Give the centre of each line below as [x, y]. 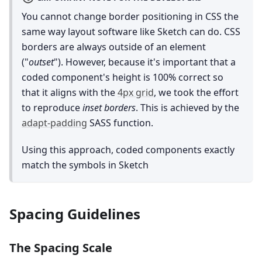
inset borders [109, 107]
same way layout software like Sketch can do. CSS [131, 31]
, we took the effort [196, 92]
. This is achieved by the [187, 107]
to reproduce [52, 107]
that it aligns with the [70, 92]
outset [41, 62]
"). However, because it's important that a [145, 62]
